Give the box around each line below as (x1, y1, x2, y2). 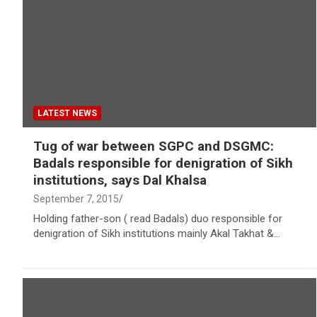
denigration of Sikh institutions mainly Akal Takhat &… (33, 227, 280, 241)
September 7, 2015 (33, 193, 119, 205)
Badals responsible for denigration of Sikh (33, 155, 293, 172)
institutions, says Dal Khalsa (33, 172, 207, 189)
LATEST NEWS (38, 108, 97, 119)
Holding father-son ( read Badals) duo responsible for (33, 212, 282, 226)
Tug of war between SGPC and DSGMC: (33, 138, 274, 155)
